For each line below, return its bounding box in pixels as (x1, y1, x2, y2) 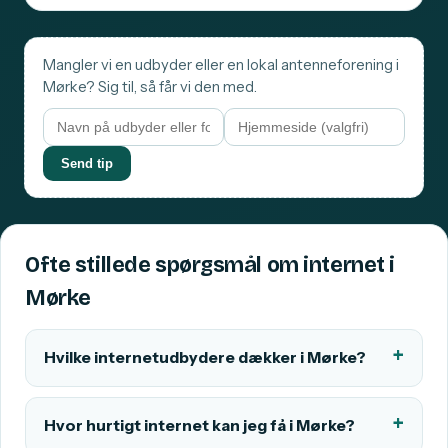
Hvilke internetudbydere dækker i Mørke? (44, 348, 366, 368)
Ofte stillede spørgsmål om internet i (25, 252, 396, 279)
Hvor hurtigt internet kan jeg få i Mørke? (44, 416, 355, 436)
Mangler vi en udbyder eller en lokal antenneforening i (43, 56, 399, 75)
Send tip (61, 156, 113, 172)
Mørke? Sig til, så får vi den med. (43, 78, 257, 97)
